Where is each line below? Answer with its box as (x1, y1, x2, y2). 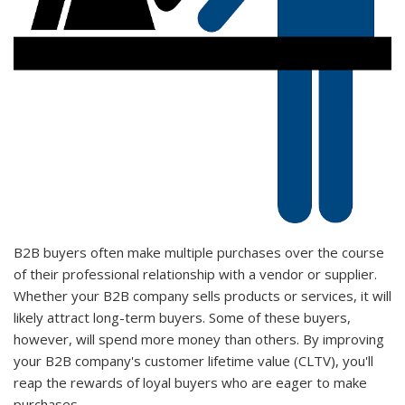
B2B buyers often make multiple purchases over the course (14, 242, 384, 261)
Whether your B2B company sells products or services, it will (14, 286, 391, 305)
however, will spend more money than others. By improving (14, 329, 384, 348)
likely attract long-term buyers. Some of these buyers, (14, 307, 351, 326)
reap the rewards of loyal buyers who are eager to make (14, 372, 367, 391)
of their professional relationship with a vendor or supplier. (14, 264, 377, 283)
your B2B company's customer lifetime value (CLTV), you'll (14, 351, 373, 370)
